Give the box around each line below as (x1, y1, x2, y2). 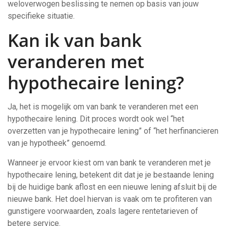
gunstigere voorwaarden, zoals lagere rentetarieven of (8, 206, 198, 216)
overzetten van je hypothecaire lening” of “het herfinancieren (8, 126, 218, 136)
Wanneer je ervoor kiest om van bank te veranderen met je (8, 158, 211, 167)
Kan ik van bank (8, 28, 142, 52)
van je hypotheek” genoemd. (8, 138, 106, 148)
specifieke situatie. (8, 11, 75, 21)
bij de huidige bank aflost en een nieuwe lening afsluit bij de (8, 182, 217, 192)
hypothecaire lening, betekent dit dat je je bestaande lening (8, 170, 214, 180)
